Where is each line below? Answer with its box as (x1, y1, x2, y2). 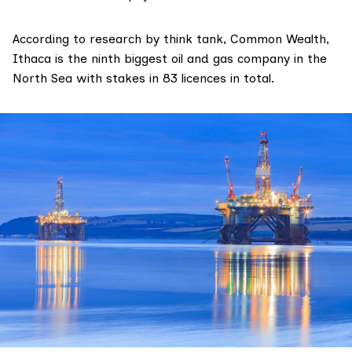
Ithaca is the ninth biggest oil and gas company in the (13, 50, 327, 66)
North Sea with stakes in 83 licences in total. (13, 70, 274, 86)
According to (13, 31, 90, 46)
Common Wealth (230, 31, 326, 46)
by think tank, (141, 31, 230, 46)
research (90, 31, 141, 46)
